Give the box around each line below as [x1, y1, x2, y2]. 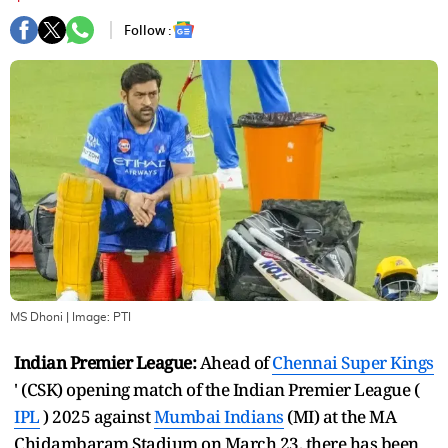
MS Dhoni [10, 310, 66, 323]
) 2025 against [39, 404, 154, 428]
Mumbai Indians [153, 404, 284, 428]
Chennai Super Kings [272, 350, 434, 374]
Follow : [124, 20, 172, 40]
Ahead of [196, 350, 272, 374]
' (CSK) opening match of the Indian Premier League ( [14, 377, 419, 401]
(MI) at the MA [283, 404, 396, 428]
